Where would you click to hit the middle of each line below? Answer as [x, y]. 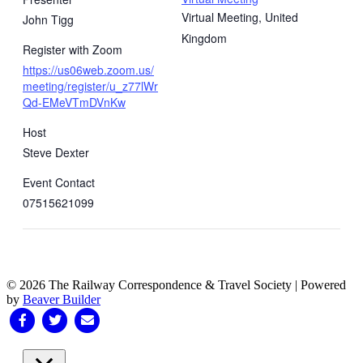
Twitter [56, 319]
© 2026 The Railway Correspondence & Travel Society [149, 285]
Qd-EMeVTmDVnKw [74, 102]
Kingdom [204, 38]
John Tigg [48, 20]
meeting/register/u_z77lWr [90, 86]
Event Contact [59, 183]
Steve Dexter [56, 153]
